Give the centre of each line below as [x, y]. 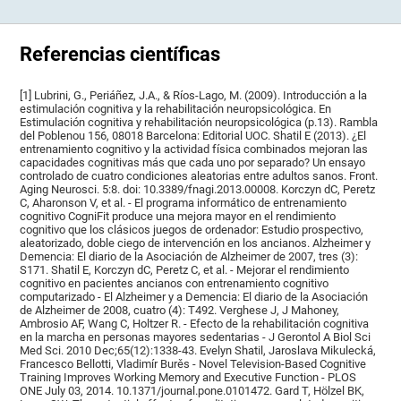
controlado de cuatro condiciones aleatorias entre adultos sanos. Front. [199, 175]
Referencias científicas [120, 54]
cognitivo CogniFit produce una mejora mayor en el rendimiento [178, 216]
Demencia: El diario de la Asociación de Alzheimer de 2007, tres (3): [189, 256]
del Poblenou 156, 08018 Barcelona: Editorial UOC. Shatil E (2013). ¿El [193, 135]
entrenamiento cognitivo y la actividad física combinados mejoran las [194, 149]
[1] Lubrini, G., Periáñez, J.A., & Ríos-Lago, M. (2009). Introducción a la [194, 95]
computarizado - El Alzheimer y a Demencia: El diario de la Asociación [194, 296]
